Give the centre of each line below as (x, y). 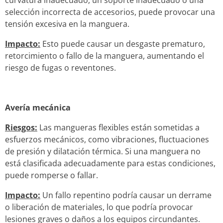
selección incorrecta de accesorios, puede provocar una (110, 12)
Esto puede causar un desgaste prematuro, (123, 44)
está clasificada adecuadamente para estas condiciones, (110, 163)
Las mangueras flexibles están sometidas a (118, 127)
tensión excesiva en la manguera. (67, 24)
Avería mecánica (38, 107)
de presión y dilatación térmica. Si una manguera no (103, 151)
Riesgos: (21, 127)
